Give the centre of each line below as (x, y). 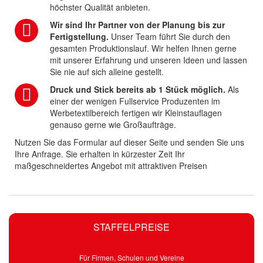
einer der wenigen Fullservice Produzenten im (135, 101)
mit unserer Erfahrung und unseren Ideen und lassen (149, 60)
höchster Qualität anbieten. (100, 7)
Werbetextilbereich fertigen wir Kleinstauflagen (136, 113)
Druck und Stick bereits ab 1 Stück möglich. (138, 90)
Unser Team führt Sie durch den (171, 37)
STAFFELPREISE (131, 227)
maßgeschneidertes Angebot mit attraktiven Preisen (111, 166)
